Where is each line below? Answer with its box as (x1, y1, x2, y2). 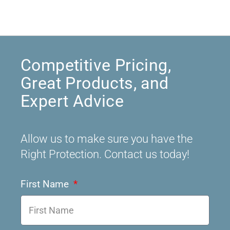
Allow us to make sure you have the (21, 132, 193, 146)
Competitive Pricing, (21, 55, 171, 75)
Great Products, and (21, 73, 169, 93)
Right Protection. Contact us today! (21, 147, 189, 161)
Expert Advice (21, 91, 124, 111)
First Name (21, 178, 71, 190)
